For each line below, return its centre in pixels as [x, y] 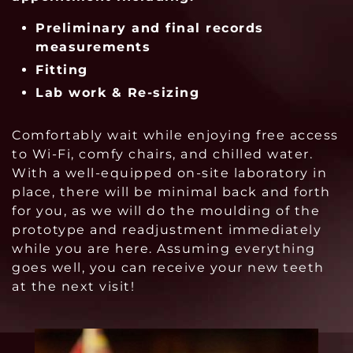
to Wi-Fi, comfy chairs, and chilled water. [162, 154]
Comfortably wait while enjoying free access [175, 135]
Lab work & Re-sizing [117, 92]
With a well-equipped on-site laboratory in [169, 173]
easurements [100, 46]
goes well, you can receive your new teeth [168, 267]
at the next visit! [73, 286]
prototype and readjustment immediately [167, 229]
